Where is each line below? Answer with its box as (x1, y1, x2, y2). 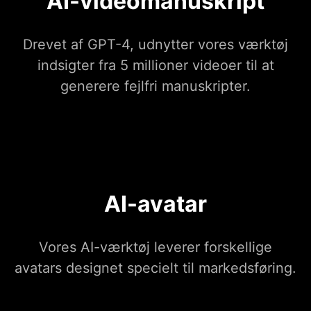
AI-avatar (104, 190, 207, 218)
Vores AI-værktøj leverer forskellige (39, 239, 272, 256)
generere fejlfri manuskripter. (60, 78, 251, 95)
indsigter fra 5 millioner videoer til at (37, 57, 274, 74)
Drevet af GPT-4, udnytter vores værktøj (23, 36, 288, 53)
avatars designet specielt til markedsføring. (15, 260, 296, 277)
